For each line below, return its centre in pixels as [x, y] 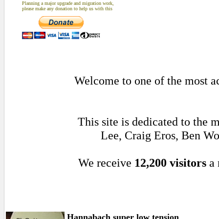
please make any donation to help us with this [67, 9]
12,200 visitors [170, 163]
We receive [106, 163]
